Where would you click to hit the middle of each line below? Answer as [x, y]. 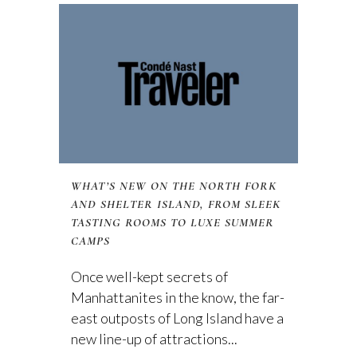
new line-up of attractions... [154, 339]
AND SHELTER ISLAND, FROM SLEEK [176, 204]
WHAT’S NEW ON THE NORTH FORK [174, 186]
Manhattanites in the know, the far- [178, 297]
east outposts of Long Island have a [177, 318]
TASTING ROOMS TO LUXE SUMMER [173, 222]
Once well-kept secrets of [149, 277]
